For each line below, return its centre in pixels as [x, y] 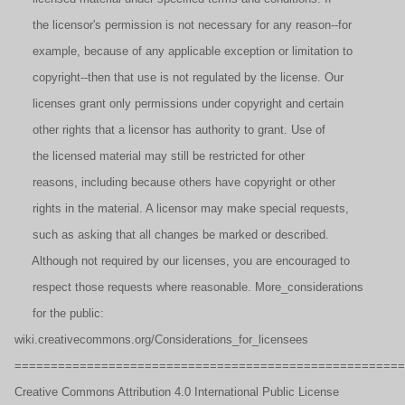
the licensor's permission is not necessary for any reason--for [183, 25]
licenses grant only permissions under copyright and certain [179, 104]
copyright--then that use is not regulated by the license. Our [179, 77]
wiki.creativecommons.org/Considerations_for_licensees [161, 339]
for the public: [61, 313]
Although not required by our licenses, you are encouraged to [182, 261]
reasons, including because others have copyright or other [175, 182]
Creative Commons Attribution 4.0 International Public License [177, 392]
